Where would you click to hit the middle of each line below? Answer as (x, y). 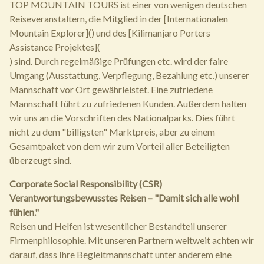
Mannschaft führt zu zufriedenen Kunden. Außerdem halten (128, 104)
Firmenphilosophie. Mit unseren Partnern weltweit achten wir (132, 240)
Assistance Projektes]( (55, 47)
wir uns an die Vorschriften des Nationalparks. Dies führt (122, 118)
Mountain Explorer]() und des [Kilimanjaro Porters (110, 33)
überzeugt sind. (40, 160)
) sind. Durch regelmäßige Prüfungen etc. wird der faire (119, 61)
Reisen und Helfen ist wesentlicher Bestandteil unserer (118, 226)
